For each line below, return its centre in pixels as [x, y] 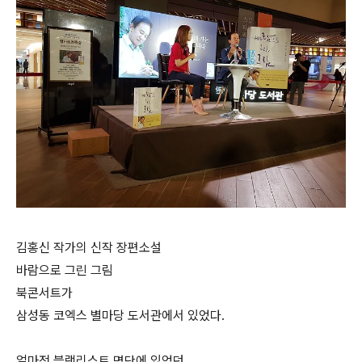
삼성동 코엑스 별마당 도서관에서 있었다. [120, 316]
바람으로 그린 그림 [65, 270]
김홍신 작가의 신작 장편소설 [89, 248]
